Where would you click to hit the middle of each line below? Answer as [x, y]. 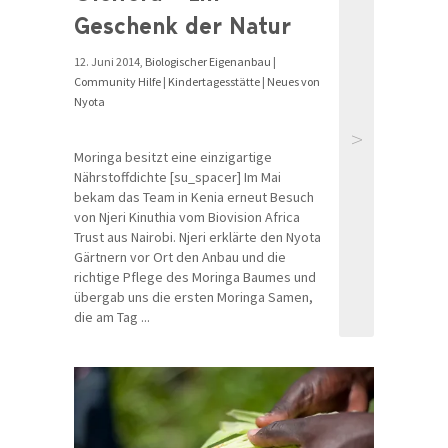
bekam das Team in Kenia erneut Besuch [194, 197]
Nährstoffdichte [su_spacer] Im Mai [177, 177]
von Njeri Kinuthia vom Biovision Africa [187, 217]
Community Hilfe [117, 82]
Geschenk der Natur [182, 26]
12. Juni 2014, [109, 62]
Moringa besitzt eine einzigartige [173, 157]
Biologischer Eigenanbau [208, 62]
